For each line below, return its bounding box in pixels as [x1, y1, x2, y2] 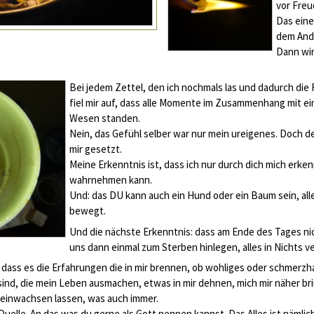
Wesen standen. [69, 111, 140, 125]
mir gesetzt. [69, 142, 122, 156]
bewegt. [69, 204, 106, 217]
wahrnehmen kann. [69, 173, 152, 186]
